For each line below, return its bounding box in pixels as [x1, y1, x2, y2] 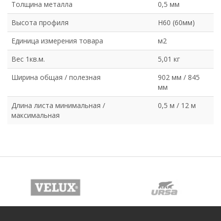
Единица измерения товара [11, 36, 103, 46]
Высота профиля [11, 18, 69, 28]
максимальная [11, 110, 60, 120]
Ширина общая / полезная [11, 73, 101, 82]
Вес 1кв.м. [11, 54, 45, 64]
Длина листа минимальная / [11, 101, 105, 110]
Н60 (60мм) [158, 18, 195, 28]
